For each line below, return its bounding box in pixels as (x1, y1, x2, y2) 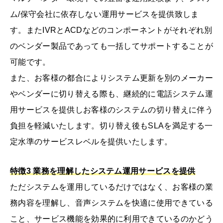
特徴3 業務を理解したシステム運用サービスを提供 (10, 167, 196, 176)
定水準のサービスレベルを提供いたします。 (10, 137, 173, 146)
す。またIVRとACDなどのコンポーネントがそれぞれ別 (10, 26, 213, 35)
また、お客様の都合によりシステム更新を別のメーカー (10, 74, 214, 83)
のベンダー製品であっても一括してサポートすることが (10, 42, 213, 51)
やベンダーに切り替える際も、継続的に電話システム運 (10, 90, 214, 99)
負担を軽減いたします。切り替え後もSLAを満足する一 (10, 121, 213, 130)
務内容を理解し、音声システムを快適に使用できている (10, 199, 214, 208)
